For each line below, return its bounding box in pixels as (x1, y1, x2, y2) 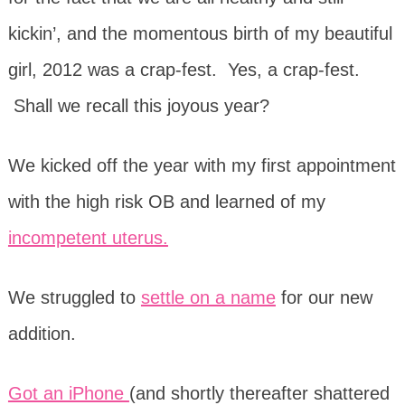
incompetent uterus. (7, 227, 168, 248)
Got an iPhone (7, 382, 129, 403)
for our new (275, 287, 372, 307)
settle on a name (140, 287, 276, 307)
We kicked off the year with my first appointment (7, 155, 396, 175)
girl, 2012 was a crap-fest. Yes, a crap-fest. (7, 59, 360, 80)
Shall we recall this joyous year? (7, 95, 269, 116)
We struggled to (7, 287, 141, 307)
